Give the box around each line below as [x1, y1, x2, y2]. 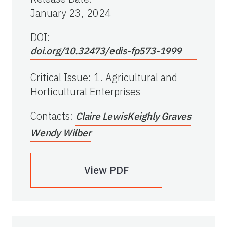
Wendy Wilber [30, 127, 91, 139]
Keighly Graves [127, 110, 192, 123]
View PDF [84, 163, 129, 177]
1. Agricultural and [94, 70, 177, 85]
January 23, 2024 [30, 6, 111, 20]
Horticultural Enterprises [30, 85, 140, 99]
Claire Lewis [75, 110, 127, 123]
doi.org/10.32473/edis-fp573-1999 [30, 45, 181, 57]
